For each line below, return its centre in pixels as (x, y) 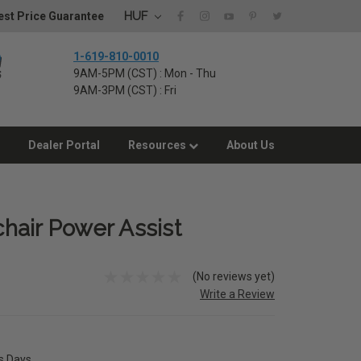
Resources (158, 145)
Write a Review (237, 294)
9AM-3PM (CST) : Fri (125, 90)
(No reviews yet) (234, 276)
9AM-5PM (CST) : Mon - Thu (145, 73)
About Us (251, 145)
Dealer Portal (64, 145)
